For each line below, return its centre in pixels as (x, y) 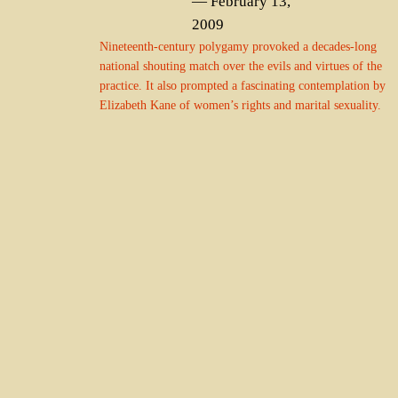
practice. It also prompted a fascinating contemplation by (243, 85)
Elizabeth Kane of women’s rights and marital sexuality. (240, 104)
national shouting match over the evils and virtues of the (241, 65)
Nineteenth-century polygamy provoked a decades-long (238, 46)
